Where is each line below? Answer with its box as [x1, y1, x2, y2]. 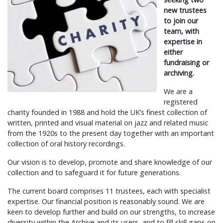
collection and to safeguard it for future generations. [7, 168, 185, 177]
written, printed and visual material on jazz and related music [7, 118, 208, 127]
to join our [164, 16, 199, 25]
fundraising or [164, 58, 210, 67]
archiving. [164, 68, 195, 78]
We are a [164, 87, 193, 96]
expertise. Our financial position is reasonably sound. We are [7, 197, 205, 206]
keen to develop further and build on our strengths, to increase [7, 207, 215, 217]
